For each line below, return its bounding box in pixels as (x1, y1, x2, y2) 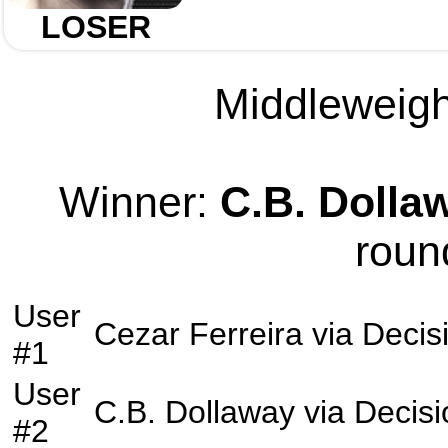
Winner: (59, 178, 220, 226)
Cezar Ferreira (94, 316, 303, 352)
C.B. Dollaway (94, 394, 295, 430)
